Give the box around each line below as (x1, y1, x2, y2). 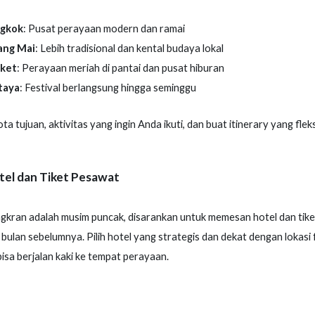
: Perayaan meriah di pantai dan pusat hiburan (16, 61, 224, 74)
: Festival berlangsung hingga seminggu (19, 81, 196, 94)
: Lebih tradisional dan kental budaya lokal (34, 41, 224, 54)
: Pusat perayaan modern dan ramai (22, 22, 185, 34)
